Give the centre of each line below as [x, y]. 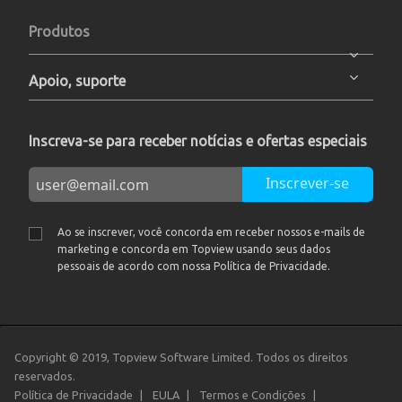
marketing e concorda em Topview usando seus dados [194, 249]
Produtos [59, 31]
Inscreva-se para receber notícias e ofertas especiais [198, 141]
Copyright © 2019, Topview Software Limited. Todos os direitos [181, 357]
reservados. [45, 376]
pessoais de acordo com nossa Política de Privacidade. [194, 266]
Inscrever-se [308, 183]
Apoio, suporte [77, 81]
